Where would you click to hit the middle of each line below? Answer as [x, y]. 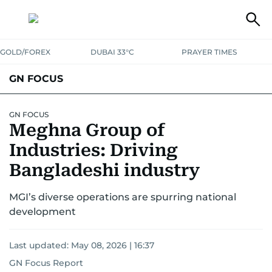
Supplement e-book [123, 107]
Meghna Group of [87, 130]
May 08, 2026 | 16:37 [113, 245]
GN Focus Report [46, 263]
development [42, 212]
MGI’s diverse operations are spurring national [123, 197]
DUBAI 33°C [113, 52]
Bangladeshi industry [104, 170]
